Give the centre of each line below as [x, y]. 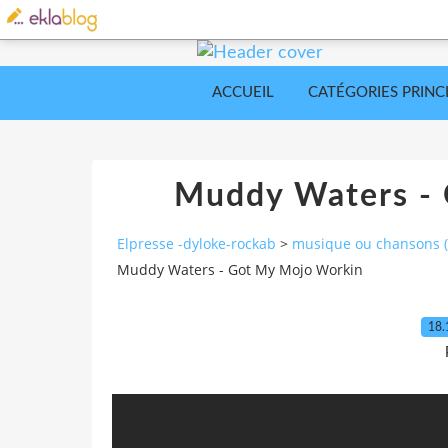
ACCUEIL [243, 92]
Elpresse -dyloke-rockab [196, 244]
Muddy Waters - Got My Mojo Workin [240, 270]
